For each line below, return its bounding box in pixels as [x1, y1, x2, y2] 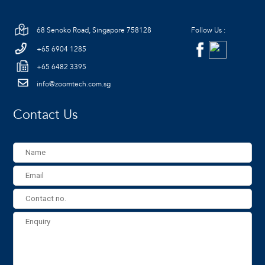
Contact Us [13, 106, 78, 124]
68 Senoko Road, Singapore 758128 [37, 25, 152, 35]
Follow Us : [191, 25, 226, 35]
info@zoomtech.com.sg [37, 79, 111, 89]
